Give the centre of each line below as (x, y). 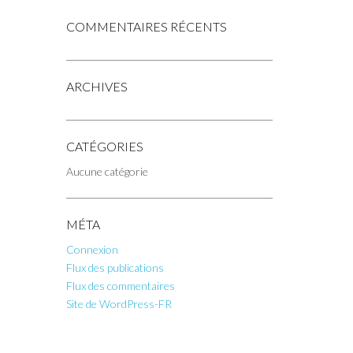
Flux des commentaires (120, 286)
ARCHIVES (97, 86)
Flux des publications (115, 268)
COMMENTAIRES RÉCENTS (146, 26)
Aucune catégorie (107, 171)
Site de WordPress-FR (119, 304)
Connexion (92, 249)
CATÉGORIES (104, 146)
